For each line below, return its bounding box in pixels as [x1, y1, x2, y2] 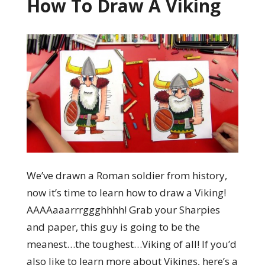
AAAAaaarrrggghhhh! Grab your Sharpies [26, 203, 220, 217]
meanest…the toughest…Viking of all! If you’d [26, 237, 237, 251]
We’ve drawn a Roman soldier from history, [26, 169, 227, 183]
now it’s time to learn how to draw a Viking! [26, 186, 226, 200]
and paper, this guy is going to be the [26, 220, 200, 234]
